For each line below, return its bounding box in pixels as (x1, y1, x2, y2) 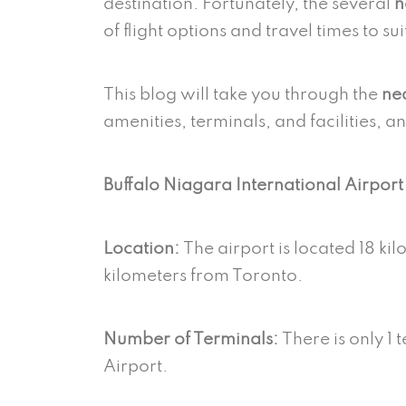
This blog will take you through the (103, 85, 382, 103)
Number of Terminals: (103, 330, 278, 348)
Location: (103, 239, 179, 257)
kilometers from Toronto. (103, 266, 306, 285)
